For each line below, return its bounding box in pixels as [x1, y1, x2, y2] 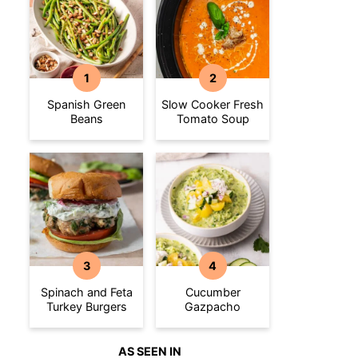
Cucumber [185, 285, 241, 299]
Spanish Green [47, 97, 125, 111]
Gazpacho [185, 300, 241, 313]
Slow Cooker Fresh [161, 97, 264, 111]
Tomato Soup [176, 112, 249, 125]
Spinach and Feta [40, 285, 133, 299]
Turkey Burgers [46, 300, 127, 313]
